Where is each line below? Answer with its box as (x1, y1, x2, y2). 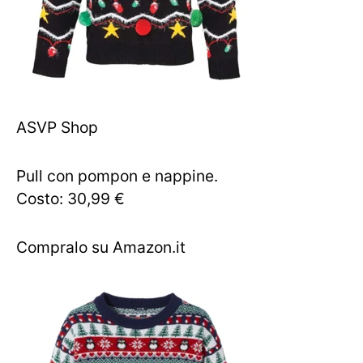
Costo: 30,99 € (16, 189, 125, 208)
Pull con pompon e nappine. (16, 166, 218, 186)
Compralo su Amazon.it (16, 237, 186, 257)
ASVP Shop (16, 117, 98, 137)
